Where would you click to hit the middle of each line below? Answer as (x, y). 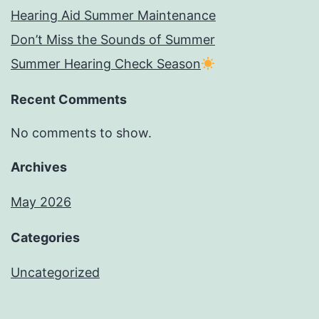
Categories (45, 238)
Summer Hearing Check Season (106, 64)
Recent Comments (69, 100)
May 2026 (41, 202)
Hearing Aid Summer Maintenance (113, 16)
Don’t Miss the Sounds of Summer (113, 40)
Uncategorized (55, 273)
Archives (39, 167)
